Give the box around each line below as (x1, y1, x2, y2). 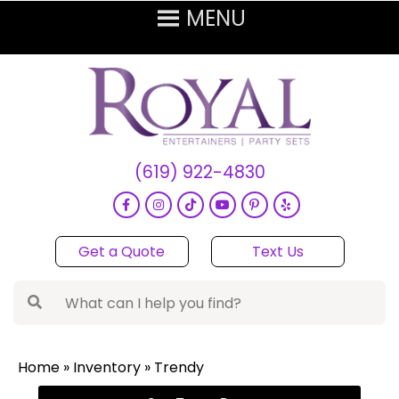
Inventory (73, 357, 141, 379)
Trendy (154, 357, 204, 379)
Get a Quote (78, 241, 165, 263)
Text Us (251, 241, 304, 263)
